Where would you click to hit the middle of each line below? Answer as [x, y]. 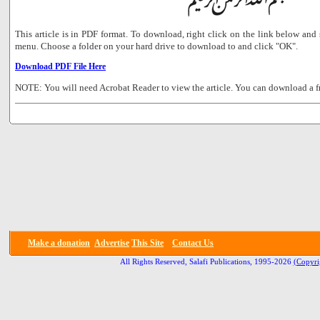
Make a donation [59, 242]
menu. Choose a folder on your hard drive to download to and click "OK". [156, 46]
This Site [147, 242]
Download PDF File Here [60, 66]
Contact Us [193, 242]
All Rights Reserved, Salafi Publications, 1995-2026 [205, 261]
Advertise [112, 242]
